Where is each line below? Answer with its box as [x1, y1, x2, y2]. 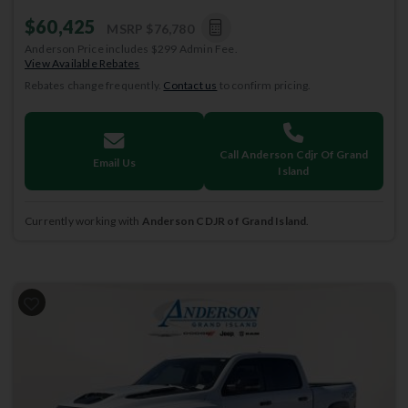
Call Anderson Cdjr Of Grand [219, 148, 369, 161]
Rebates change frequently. [25, 78, 164, 92]
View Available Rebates [25, 56, 140, 70]
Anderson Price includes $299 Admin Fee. [25, 42, 238, 56]
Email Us [92, 156, 137, 169]
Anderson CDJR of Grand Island [141, 214, 307, 228]
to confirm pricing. [217, 78, 311, 92]
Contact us [163, 78, 218, 92]
